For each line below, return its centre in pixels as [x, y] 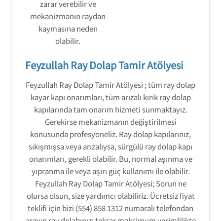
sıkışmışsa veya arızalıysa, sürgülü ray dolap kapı [110, 146]
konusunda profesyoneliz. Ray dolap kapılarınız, [110, 134]
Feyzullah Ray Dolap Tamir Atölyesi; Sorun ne [110, 183]
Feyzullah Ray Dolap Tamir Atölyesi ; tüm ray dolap [110, 85]
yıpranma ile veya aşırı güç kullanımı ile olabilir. [110, 171]
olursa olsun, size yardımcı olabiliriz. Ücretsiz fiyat [110, 196]
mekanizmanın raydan [68, 16]
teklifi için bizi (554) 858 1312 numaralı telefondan [110, 208]
